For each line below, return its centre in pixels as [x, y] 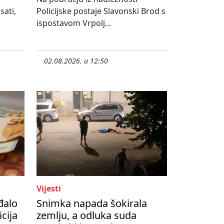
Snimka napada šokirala [92, 203]
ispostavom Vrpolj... [74, 23]
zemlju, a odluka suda [86, 215]
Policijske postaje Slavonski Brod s [101, 11]
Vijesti [49, 189]
